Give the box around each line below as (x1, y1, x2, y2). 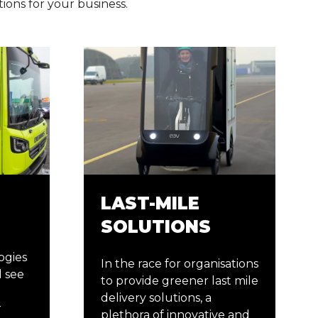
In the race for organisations (101, 257, 258, 271)
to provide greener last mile (101, 274, 258, 288)
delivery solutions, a (101, 291, 212, 305)
